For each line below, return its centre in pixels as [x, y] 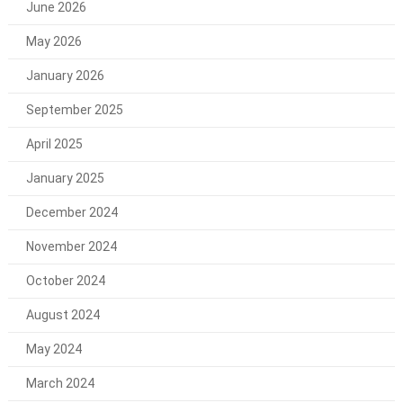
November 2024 [71, 247]
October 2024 [65, 281]
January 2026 [65, 76]
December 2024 [72, 213]
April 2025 [54, 144]
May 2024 [54, 349]
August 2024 [63, 315]
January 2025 [65, 179]
